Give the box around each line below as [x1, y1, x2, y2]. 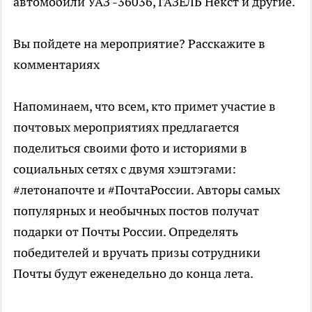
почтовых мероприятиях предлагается [13, 119, 240, 136]
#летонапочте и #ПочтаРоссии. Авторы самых [13, 182, 280, 198]
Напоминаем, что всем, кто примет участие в [13, 98, 276, 115]
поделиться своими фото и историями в [13, 140, 247, 157]
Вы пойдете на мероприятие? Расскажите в [13, 36, 265, 52]
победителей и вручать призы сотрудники [13, 244, 260, 261]
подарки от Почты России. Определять [13, 224, 238, 240]
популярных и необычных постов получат [13, 203, 259, 219]
